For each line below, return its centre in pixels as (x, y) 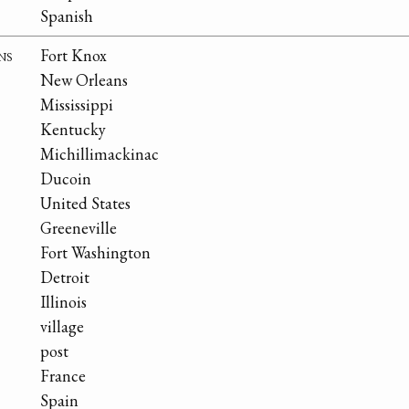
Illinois (63, 302)
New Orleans (84, 80)
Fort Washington (95, 253)
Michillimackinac (100, 154)
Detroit (65, 278)
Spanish (67, 16)
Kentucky (73, 130)
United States (85, 204)
